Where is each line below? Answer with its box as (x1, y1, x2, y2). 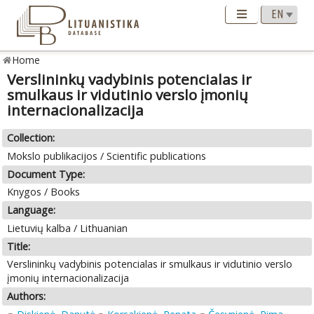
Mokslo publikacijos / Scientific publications (7, 149, 207, 163)
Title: (7, 239, 31, 253)
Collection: (7, 131, 55, 145)
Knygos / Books (7, 185, 81, 199)
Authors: (7, 289, 46, 303)
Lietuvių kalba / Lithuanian (7, 221, 128, 235)
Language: (7, 203, 56, 217)
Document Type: (7, 167, 86, 181)
